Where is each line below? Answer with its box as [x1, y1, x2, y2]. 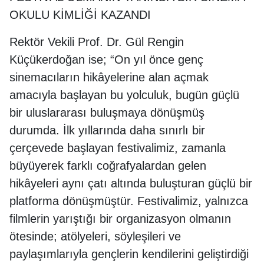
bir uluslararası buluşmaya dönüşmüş [9, 106, 204, 119]
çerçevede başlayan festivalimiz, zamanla [9, 141, 226, 154]
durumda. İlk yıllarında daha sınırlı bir [9, 124, 205, 137]
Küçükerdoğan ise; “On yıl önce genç [9, 53, 203, 66]
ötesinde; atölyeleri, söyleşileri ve [9, 230, 181, 243]
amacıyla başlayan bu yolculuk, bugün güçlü [9, 88, 239, 101]
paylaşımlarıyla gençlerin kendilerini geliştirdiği [9, 247, 249, 260]
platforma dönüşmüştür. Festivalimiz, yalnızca [9, 194, 248, 207]
